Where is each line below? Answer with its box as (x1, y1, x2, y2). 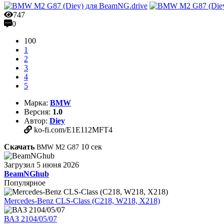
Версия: (24, 107, 50, 116)
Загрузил (4, 160, 34, 169)
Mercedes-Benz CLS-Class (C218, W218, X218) (4, 196, 160, 205)
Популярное (4, 178, 45, 187)
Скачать (4, 142, 34, 151)
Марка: (24, 98, 48, 107)
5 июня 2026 (36, 160, 79, 169)
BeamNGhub (4, 169, 49, 178)
